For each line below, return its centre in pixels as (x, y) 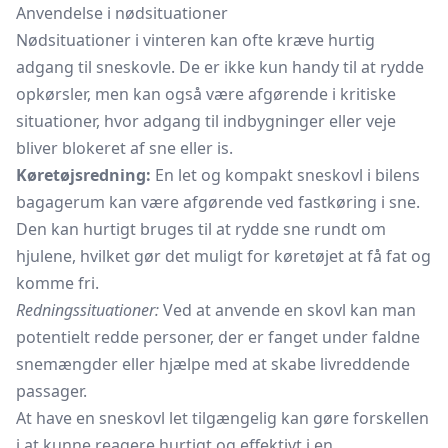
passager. (51, 391)
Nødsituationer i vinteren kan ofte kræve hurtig (195, 40)
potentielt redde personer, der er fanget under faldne (218, 337)
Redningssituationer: (87, 310)
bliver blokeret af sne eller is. (124, 148)
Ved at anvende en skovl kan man (287, 310)
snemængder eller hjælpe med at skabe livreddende (213, 364)
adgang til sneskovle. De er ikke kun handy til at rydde (220, 67)
